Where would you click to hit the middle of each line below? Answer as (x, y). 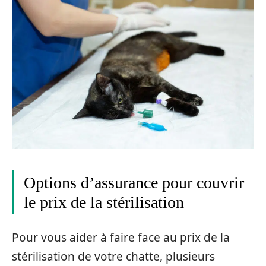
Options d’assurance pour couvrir (134, 183)
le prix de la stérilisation (104, 202)
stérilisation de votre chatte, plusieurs (113, 256)
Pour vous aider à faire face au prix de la (121, 237)
